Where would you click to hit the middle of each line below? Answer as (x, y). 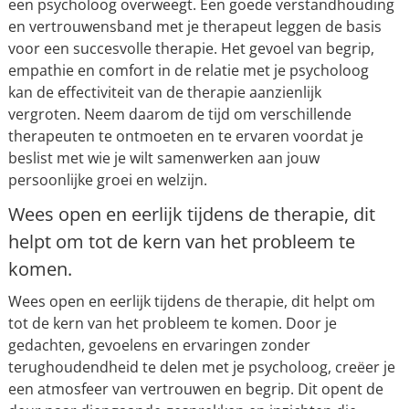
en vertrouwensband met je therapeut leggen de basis (194, 26)
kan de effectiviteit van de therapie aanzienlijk (164, 92)
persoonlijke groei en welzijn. (107, 180)
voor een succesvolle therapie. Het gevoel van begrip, (191, 48)
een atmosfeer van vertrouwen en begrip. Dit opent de (195, 389)
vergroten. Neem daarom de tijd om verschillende (179, 114)
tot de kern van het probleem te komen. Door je (172, 323)
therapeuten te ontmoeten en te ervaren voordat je (185, 136)
